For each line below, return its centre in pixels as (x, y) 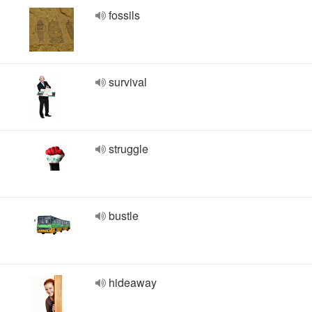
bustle (124, 216)
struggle (128, 149)
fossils (124, 15)
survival (128, 82)
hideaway (133, 282)
